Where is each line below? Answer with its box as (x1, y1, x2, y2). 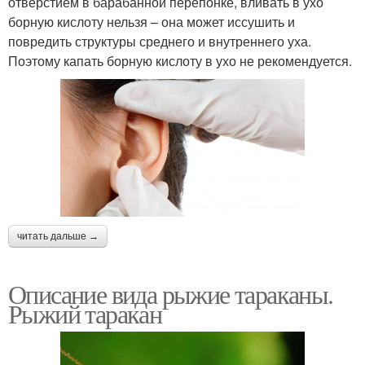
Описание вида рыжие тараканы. (8, 276, 333, 312)
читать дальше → (17, 231, 99, 243)
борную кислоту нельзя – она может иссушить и (8, 12, 295, 32)
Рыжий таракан (8, 296, 162, 332)
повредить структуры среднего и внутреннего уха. (8, 32, 311, 51)
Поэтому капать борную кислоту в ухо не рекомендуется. (8, 51, 352, 71)
